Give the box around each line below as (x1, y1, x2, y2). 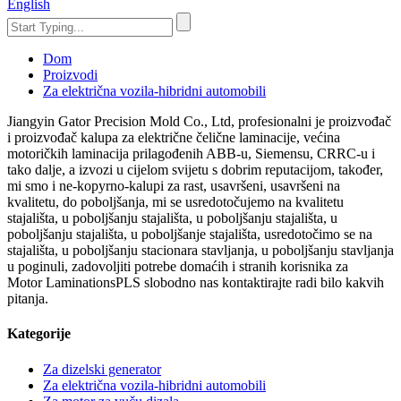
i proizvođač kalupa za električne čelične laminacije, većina (7, 130, 340, 145)
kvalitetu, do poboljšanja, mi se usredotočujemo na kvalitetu (7, 194, 344, 209)
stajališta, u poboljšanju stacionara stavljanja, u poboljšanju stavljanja (7, 243, 394, 258)
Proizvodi (43, 67, 98, 82)
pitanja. (7, 291, 48, 306)
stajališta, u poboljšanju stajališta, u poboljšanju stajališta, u (7, 210, 337, 226)
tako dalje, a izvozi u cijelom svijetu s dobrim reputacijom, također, (7, 162, 383, 177)
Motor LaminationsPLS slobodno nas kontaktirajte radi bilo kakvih (7, 275, 384, 290)
